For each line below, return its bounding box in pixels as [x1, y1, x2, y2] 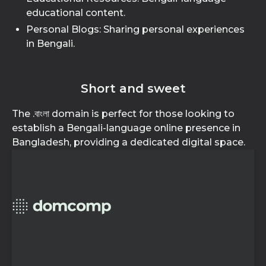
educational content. [26, 7, 125, 18]
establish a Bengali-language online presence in [12, 122, 240, 134]
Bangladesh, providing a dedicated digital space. [12, 137, 245, 148]
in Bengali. [26, 38, 75, 49]
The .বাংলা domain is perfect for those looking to [12, 108, 235, 119]
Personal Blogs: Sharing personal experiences [26, 24, 245, 35]
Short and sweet [80, 81, 186, 96]
